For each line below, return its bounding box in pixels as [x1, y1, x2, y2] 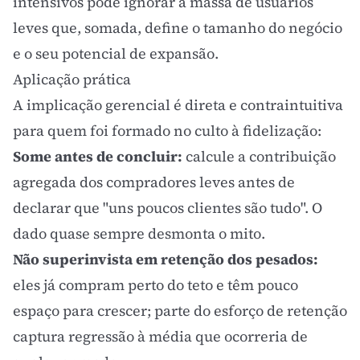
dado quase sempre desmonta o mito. [13, 223, 265, 243]
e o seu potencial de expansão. [13, 43, 219, 63]
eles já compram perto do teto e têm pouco [13, 275, 298, 295]
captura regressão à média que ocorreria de [13, 326, 308, 346]
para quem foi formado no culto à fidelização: [13, 121, 321, 141]
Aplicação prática [13, 69, 131, 89]
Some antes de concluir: [13, 146, 182, 166]
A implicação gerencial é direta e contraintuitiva [13, 95, 343, 115]
